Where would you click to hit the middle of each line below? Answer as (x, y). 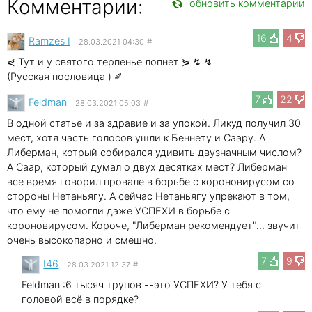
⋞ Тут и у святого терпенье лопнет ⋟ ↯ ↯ (110, 61)
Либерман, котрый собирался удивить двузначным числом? (154, 152)
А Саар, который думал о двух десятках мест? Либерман (147, 166)
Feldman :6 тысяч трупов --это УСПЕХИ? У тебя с (142, 284)
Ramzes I (49, 40)
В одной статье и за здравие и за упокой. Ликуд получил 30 (154, 123)
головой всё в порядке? (80, 299)
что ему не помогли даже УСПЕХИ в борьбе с (118, 210)
